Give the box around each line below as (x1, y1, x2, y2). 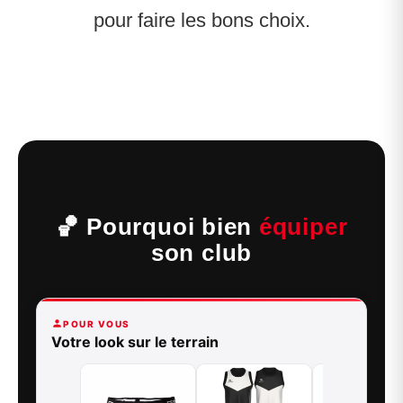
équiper (258, 213, 348, 239)
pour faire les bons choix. (93, 9, 310, 32)
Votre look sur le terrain (51, 333, 219, 351)
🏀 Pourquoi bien (55, 213, 259, 239)
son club (150, 239, 253, 265)
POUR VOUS (63, 318, 130, 329)
